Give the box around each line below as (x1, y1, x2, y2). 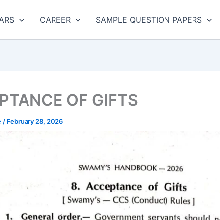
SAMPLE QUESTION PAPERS (96, 14, 202, 25)
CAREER (39, 14, 71, 25)
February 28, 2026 (7, 117, 63, 125)
